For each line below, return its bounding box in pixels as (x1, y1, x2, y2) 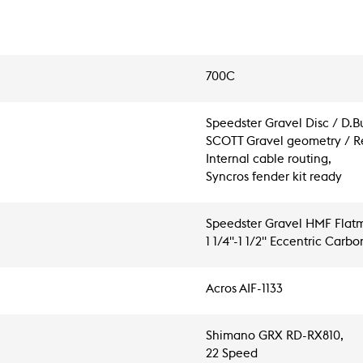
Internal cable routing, (206, 153, 331, 165)
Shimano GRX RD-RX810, (206, 330, 344, 342)
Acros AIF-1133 (206, 283, 283, 295)
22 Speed (206, 348, 258, 360)
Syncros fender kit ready (206, 171, 342, 183)
